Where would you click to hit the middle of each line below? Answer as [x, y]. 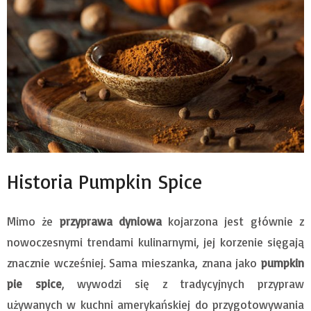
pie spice [34, 284]
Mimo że [33, 221]
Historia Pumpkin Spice [104, 182]
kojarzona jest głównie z [233, 221]
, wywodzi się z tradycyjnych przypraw [183, 284]
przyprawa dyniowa [110, 221]
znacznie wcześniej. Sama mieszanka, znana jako [134, 263]
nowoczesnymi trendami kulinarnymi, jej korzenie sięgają [155, 242]
